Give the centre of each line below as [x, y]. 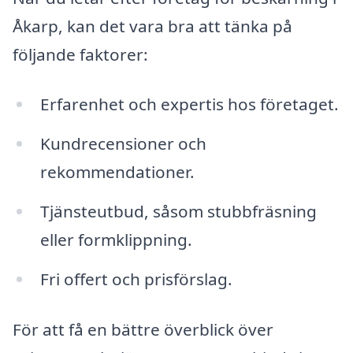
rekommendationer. [117, 172]
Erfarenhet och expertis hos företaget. [189, 104]
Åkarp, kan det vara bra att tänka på [152, 26]
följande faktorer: [80, 54]
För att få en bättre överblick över [143, 329]
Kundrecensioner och [123, 144]
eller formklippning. [116, 240]
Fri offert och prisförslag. [136, 279]
